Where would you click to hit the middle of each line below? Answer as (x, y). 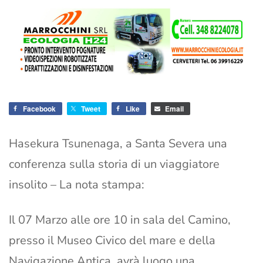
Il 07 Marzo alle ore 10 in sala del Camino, (120, 220)
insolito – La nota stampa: (77, 185)
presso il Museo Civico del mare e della (112, 241)
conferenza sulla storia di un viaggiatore (114, 164)
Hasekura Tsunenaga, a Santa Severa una (118, 144)
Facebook (39, 109)
